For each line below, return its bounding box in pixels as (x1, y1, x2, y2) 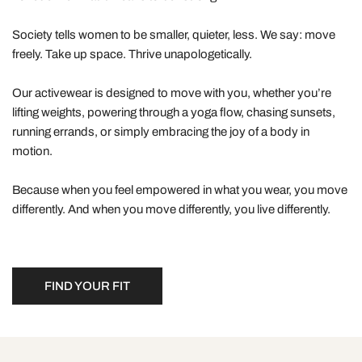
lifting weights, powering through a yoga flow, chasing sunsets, (12, 105, 335, 119)
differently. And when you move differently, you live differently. (12, 202, 330, 216)
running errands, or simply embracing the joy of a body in (12, 124, 309, 138)
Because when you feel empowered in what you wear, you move (12, 183, 347, 196)
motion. (12, 144, 53, 158)
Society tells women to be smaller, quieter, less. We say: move (12, 27, 335, 41)
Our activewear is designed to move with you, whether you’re (12, 86, 331, 99)
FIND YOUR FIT (44, 279, 130, 293)
